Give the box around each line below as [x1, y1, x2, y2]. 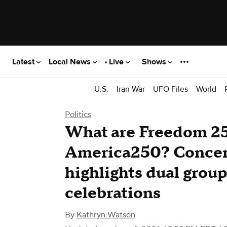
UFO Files [153, 84, 188, 94]
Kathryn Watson [77, 210, 135, 220]
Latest [12, 56, 36, 67]
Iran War [117, 84, 145, 94]
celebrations [65, 183, 161, 204]
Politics [65, 109, 91, 120]
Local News [49, 56, 93, 67]
